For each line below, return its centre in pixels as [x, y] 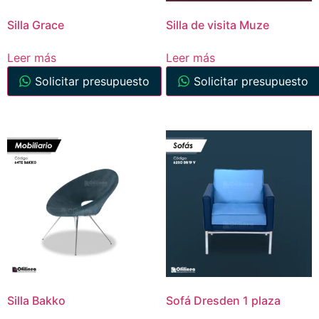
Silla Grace [36, 25]
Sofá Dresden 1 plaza [223, 300]
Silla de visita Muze [217, 25]
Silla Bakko [36, 300]
